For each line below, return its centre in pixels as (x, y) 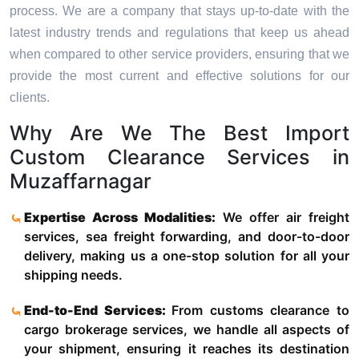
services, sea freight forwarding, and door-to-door (187, 237)
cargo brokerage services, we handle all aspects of (187, 330)
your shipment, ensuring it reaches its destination (187, 349)
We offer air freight (286, 218)
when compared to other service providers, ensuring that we (179, 54)
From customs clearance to (261, 311)
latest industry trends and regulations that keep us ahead (179, 33)
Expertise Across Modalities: (123, 218)
